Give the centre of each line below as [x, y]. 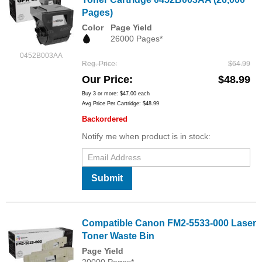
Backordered [105, 119]
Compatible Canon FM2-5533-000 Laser [169, 223]
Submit [107, 178]
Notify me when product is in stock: [146, 137]
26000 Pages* [137, 38]
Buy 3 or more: [101, 94]
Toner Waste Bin [118, 236]
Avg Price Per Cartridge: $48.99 [120, 104]
